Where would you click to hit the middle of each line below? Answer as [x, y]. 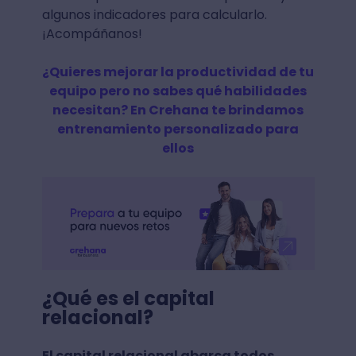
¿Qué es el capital [128, 298]
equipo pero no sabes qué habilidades [178, 91]
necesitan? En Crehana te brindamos [178, 110]
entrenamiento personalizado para [178, 129]
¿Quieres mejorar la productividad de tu [178, 72]
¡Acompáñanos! [92, 34]
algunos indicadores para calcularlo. [154, 15]
